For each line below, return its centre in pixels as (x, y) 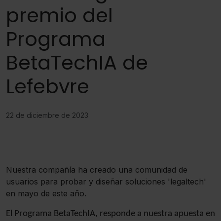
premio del (59, 15)
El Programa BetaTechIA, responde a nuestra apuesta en (110, 214)
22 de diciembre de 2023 (47, 115)
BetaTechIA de (77, 63)
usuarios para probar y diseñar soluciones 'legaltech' (106, 182)
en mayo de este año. (46, 193)
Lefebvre (48, 86)
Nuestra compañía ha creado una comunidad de (97, 170)
